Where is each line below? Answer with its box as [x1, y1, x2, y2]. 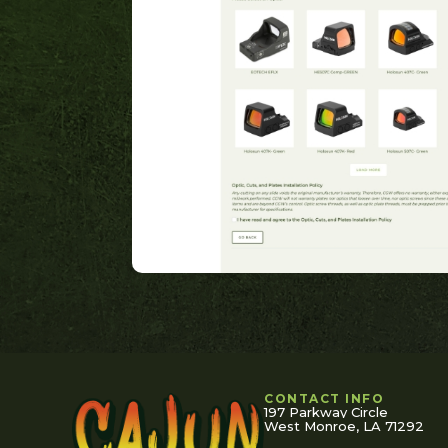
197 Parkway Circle [264, 403, 388, 420]
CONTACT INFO [264, 390, 384, 406]
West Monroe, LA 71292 [264, 417, 424, 434]
